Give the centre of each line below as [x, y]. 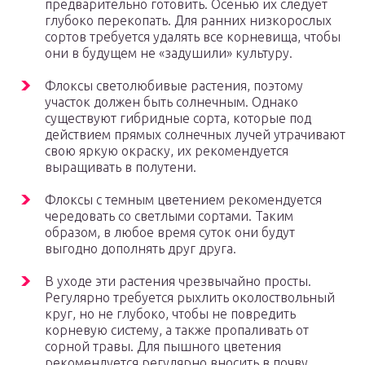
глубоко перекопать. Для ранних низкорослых [188, 21]
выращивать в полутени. [121, 167]
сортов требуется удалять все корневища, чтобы [193, 37]
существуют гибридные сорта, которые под [178, 119]
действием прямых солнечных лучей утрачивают [195, 135]
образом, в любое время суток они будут [170, 233]
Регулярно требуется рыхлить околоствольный [190, 298]
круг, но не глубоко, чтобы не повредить [170, 314]
